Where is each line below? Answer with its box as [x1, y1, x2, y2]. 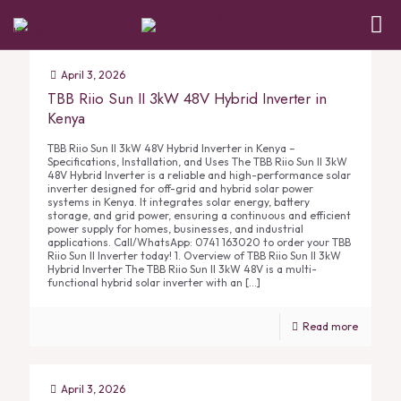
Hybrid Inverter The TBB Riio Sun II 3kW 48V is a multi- [47, 262, 317, 276]
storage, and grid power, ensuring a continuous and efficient [47, 209, 351, 222]
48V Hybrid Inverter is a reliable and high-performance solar [47, 168, 351, 182]
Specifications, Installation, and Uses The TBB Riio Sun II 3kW [47, 155, 347, 168]
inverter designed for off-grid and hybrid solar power [47, 182, 313, 195]
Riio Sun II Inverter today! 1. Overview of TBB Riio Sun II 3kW [47, 249, 341, 262]
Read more [303, 320, 358, 333]
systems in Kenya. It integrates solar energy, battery [47, 195, 310, 209]
